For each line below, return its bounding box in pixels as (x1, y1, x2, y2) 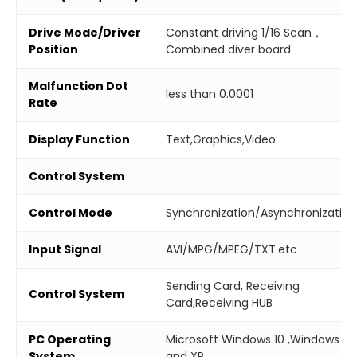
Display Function (29, 131, 130, 147)
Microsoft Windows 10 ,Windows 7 (166, 331, 350, 347)
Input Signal (29, 241, 101, 257)
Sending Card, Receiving (166, 277, 300, 294)
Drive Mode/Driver (29, 24, 141, 41)
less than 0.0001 (166, 85, 253, 102)
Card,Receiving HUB (166, 294, 273, 311)
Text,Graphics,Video (166, 131, 276, 147)
